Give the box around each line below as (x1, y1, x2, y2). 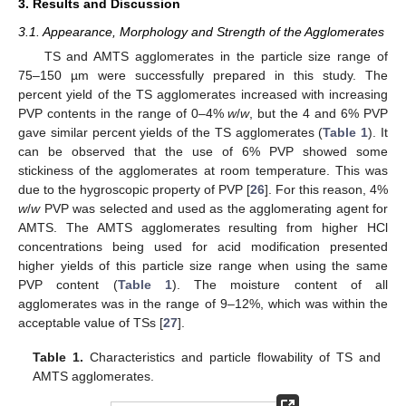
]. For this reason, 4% (265, 181, 388, 197)
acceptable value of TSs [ (18, 314, 163, 330)
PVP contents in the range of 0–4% (18, 105, 228, 121)
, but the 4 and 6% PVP (249, 105, 389, 121)
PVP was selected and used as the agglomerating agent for (40, 200, 388, 216)
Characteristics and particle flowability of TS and (83, 349, 381, 364)
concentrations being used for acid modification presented (18, 238, 388, 254)
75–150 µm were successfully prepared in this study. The (18, 67, 388, 82)
